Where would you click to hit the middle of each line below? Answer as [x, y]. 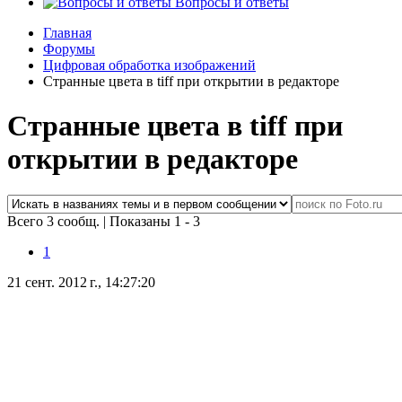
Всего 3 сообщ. [55, 222]
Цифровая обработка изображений [149, 66]
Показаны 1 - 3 [155, 222]
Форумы [69, 49]
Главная [67, 33]
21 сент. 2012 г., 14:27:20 [81, 283]
